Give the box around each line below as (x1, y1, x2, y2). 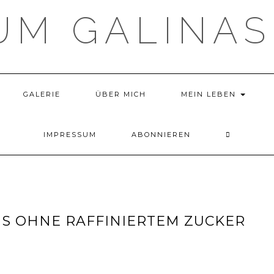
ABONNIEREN (131, 130, 191, 139)
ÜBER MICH (95, 90, 146, 98)
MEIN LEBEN (181, 90, 239, 98)
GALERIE (23, 90, 61, 98)
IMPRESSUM (43, 130, 97, 139)
